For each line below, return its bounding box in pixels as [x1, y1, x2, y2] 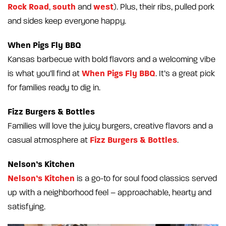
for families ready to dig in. [8, 83, 100, 92]
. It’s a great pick [155, 69, 215, 78]
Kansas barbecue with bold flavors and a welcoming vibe [8, 54, 215, 64]
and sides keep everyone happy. [8, 16, 126, 26]
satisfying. [8, 202, 45, 211]
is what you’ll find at [8, 69, 82, 78]
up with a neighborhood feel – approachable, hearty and [8, 188, 211, 197]
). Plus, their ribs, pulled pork [114, 2, 214, 12]
